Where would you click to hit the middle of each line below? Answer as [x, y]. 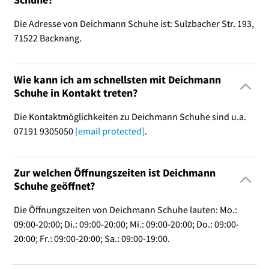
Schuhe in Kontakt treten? [75, 93]
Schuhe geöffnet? [54, 186]
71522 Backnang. [47, 38]
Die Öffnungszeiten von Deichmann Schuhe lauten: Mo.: [125, 210]
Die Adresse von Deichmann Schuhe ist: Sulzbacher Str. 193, [134, 24]
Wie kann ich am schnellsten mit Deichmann [117, 80]
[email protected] [110, 131]
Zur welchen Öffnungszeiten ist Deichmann [114, 173]
